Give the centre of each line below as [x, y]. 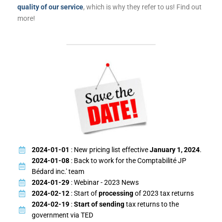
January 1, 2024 [174, 150]
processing [116, 194]
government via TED [62, 215]
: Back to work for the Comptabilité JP [128, 161]
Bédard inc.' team [58, 172]
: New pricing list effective [109, 150]
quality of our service [50, 7]
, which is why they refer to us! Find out [142, 7]
